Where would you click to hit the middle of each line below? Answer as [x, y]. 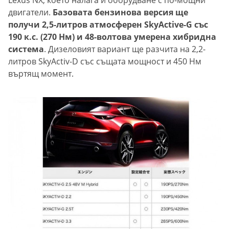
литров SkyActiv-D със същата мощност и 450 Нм [105, 62]
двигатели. [29, 13]
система [26, 49]
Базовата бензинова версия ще [119, 13]
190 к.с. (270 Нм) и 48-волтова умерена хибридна [112, 37]
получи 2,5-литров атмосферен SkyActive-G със [108, 25]
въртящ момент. [41, 74]
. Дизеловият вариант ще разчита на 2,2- [125, 49]
